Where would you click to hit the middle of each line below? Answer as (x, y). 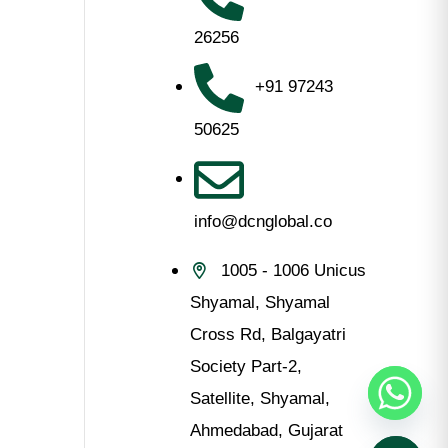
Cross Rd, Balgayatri (267, 334)
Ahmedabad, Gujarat (266, 430)
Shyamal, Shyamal (259, 302)
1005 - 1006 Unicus (293, 270)
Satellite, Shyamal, (259, 398)
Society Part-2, (245, 366)
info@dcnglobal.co (262, 221)
